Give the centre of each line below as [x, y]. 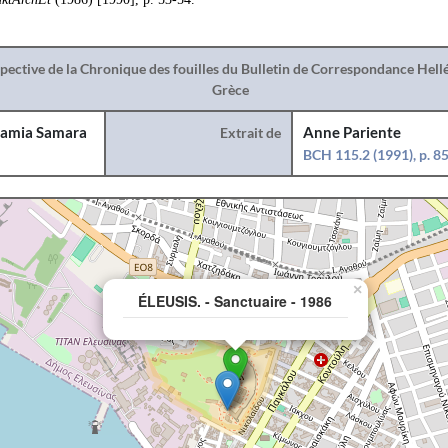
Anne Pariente [352, 132]
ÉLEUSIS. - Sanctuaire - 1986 [235, 301]
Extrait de [251, 132]
